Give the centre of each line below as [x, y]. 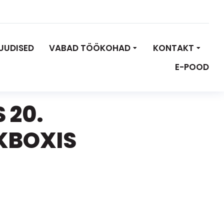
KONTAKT [173, 48]
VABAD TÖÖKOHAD [90, 48]
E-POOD [192, 67]
